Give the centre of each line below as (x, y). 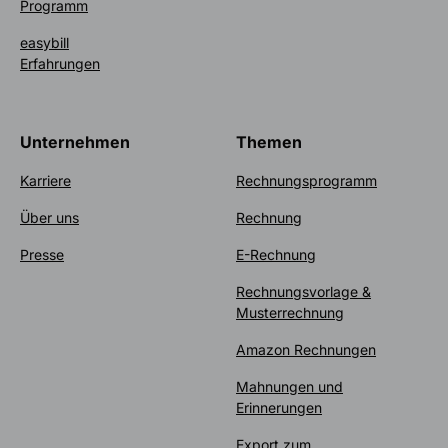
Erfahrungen (60, 63)
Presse (42, 254)
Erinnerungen (279, 407)
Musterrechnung (290, 312)
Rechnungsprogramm (306, 180)
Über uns (49, 217)
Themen (269, 141)
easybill (44, 42)
